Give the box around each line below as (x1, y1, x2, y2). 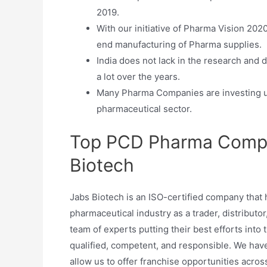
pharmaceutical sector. (97, 103, 192, 114)
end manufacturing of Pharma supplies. (97, 39, 262, 50)
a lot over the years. (97, 71, 180, 82)
